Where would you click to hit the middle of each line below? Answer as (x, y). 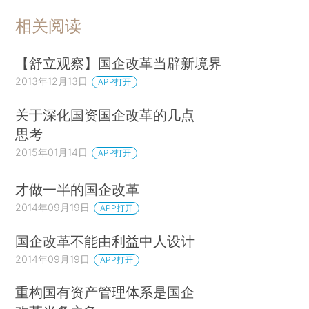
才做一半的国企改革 (78, 189)
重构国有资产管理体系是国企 (105, 292)
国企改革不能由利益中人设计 (105, 241)
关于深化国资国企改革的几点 (105, 115)
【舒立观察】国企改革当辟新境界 (119, 63)
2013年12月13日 (52, 81)
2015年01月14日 (52, 152)
